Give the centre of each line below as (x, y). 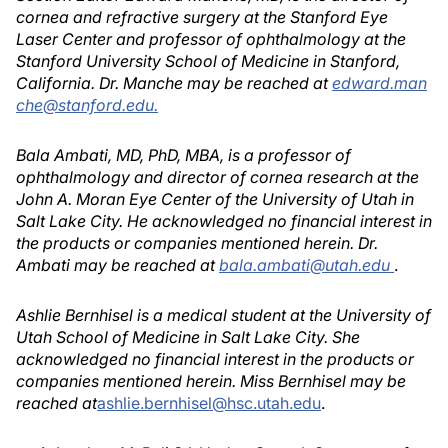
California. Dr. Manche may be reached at (174, 83)
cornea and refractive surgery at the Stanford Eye (202, 17)
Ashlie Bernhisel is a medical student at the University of (223, 315)
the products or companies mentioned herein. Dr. (197, 243)
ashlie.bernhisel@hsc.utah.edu (209, 403)
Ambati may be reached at (117, 265)
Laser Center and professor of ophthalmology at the (211, 39)
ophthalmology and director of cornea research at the (217, 177)
